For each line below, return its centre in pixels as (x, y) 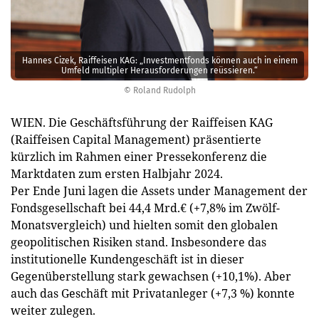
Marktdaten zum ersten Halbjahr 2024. (117, 174)
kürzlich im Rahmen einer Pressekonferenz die (139, 157)
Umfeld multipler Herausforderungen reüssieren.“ (159, 70)
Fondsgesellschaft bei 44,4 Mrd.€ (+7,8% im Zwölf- (145, 208)
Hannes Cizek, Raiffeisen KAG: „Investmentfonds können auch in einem (159, 60)
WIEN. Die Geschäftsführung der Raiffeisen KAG (142, 122)
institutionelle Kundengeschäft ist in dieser (127, 259)
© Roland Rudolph (159, 90)
